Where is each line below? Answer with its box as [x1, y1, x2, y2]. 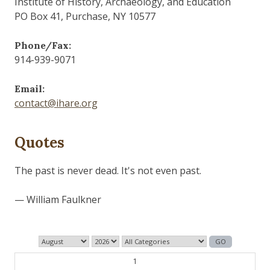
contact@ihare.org [14, 96, 98, 110]
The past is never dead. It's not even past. [14, 164, 201, 178]
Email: [14, 83, 45, 95]
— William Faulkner [14, 193, 101, 207]
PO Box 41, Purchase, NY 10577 [14, 10, 155, 24]
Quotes [14, 133, 64, 152]
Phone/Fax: [14, 39, 71, 52]
